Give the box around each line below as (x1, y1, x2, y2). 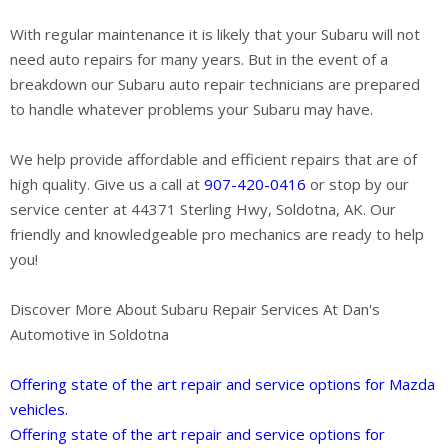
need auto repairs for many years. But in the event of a (10, 48, 388, 69)
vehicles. (10, 398, 68, 419)
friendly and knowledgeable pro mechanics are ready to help (10, 223, 424, 244)
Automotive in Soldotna (10, 323, 169, 344)
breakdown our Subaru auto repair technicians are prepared (10, 73, 420, 94)
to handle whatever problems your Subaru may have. (10, 98, 373, 119)
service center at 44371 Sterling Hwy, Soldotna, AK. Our (10, 198, 396, 219)
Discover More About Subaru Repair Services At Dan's (10, 298, 380, 319)
